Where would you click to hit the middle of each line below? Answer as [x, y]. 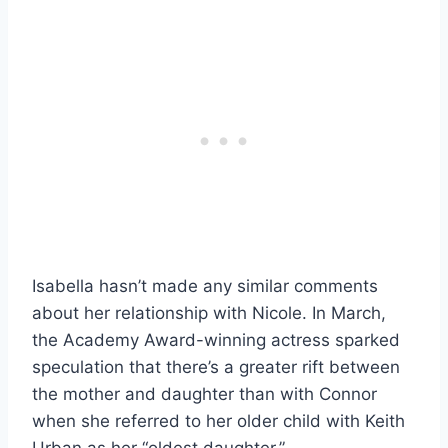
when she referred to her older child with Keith [218, 420]
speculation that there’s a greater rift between [216, 366]
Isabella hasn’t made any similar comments [205, 285]
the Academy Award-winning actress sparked [216, 339]
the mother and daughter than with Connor [204, 393]
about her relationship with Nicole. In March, [209, 312]
